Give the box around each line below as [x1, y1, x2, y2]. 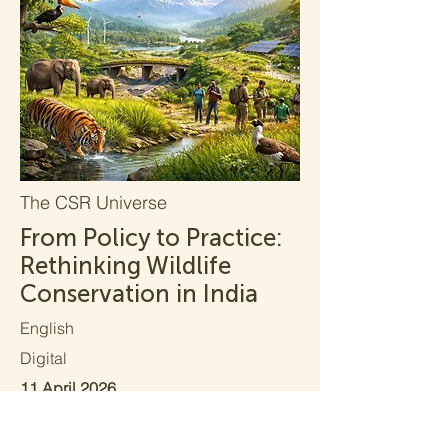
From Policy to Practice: [20, 223, 282, 252]
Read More [84, 419, 191, 439]
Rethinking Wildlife [20, 251, 231, 280]
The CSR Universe [20, 191, 167, 214]
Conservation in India [20, 279, 258, 308]
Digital [20, 348, 67, 368]
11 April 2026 [20, 378, 116, 398]
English [20, 318, 74, 338]
